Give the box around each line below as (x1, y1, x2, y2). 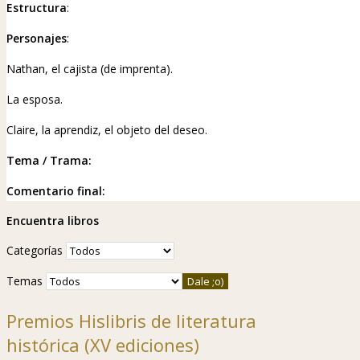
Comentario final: (6, 182, 105, 198)
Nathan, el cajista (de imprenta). (6, 60, 173, 76)
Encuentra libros (6, 212, 99, 228)
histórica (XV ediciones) (6, 332, 199, 357)
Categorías (6, 242, 63, 258)
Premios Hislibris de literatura (6, 308, 256, 333)
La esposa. (6, 91, 63, 107)
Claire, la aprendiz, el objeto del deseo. (6, 121, 207, 137)
